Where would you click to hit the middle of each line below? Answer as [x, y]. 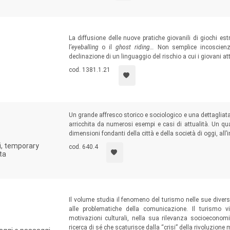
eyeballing [85, 47]
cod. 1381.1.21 [89, 70]
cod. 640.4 [83, 147]
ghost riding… [137, 47]
